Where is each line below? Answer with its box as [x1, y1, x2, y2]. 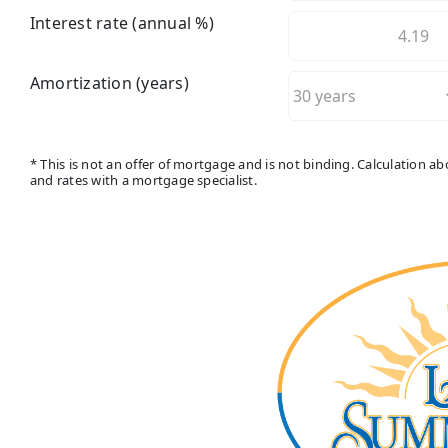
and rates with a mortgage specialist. [30, 170, 257, 189]
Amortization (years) [30, 71, 189, 94]
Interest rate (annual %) [30, 11, 214, 34]
